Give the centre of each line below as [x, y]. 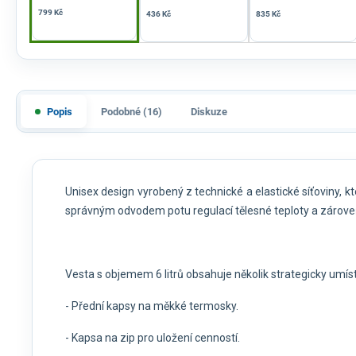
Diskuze [209, 111]
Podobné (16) [132, 111]
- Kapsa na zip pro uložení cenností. [153, 338]
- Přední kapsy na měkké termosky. [152, 306]
